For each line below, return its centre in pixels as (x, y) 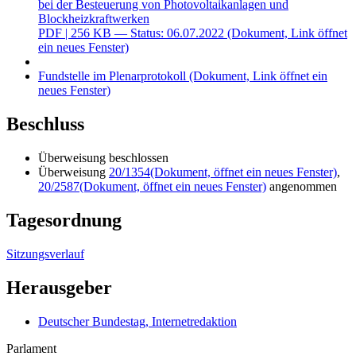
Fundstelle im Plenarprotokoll (112, 76)
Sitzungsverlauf (45, 254)
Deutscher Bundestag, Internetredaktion (137, 321)
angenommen (302, 187)
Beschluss (45, 124)
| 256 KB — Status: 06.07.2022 (145, 33)
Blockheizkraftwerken (94, 19)
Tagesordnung (64, 221)
